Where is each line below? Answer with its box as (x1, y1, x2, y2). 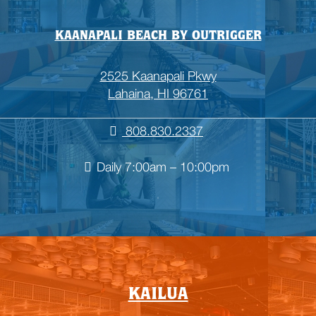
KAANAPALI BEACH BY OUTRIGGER (54, 30, 262, 43)
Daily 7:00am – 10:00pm (96, 159, 229, 174)
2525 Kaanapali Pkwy (99, 68, 217, 83)
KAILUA (128, 286, 188, 304)
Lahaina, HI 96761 (108, 85, 208, 101)
